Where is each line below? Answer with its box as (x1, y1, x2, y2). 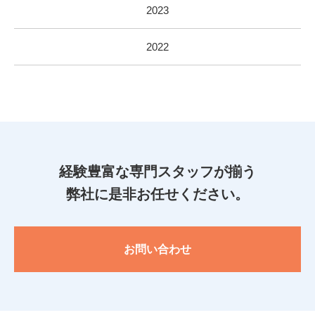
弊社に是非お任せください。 (66, 186, 249, 202)
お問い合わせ (124, 243, 191, 255)
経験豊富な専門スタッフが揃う (59, 164, 256, 179)
